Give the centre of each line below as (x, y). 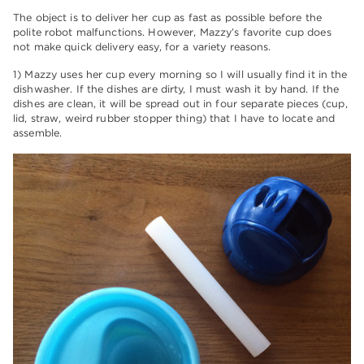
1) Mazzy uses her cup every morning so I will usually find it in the (180, 75)
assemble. (38, 133)
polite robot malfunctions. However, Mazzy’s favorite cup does (172, 32)
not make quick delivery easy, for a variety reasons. (142, 47)
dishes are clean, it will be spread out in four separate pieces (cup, (180, 104)
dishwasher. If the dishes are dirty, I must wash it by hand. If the (176, 89)
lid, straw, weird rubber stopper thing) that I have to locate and (174, 119)
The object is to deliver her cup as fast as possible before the (167, 18)
